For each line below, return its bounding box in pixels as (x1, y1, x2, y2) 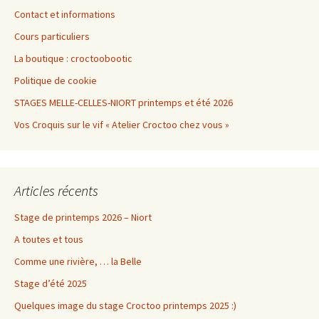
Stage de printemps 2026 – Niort (14, 210, 152, 224)
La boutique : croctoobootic (14, 51, 132, 65)
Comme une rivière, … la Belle (14, 254, 142, 268)
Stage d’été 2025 (14, 276, 87, 290)
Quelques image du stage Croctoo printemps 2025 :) (14, 298, 236, 312)
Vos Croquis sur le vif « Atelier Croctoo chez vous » (14, 117, 229, 131)
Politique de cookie (14, 73, 97, 87)
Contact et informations (14, 7, 115, 21)
